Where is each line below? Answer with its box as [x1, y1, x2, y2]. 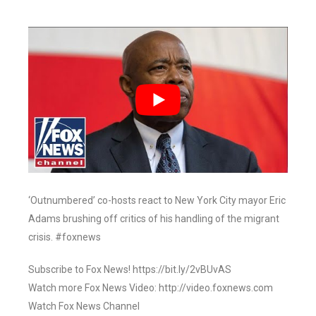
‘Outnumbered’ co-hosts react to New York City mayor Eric [28, 195, 286, 207]
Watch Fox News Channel [28, 300, 140, 312]
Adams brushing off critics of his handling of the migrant [28, 213, 279, 225]
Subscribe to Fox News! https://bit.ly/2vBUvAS [28, 264, 231, 276]
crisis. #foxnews [28, 231, 101, 243]
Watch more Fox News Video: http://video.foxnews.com [28, 282, 273, 294]
